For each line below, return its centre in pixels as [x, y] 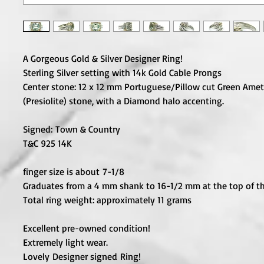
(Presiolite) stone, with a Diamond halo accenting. [123, 101]
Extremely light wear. [65, 242]
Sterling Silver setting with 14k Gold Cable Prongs [122, 73]
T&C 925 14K [47, 143]
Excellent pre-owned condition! [87, 228]
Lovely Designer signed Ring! [82, 257]
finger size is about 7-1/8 [74, 172]
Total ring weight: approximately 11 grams [107, 200]
